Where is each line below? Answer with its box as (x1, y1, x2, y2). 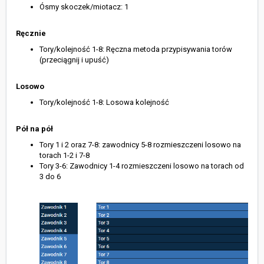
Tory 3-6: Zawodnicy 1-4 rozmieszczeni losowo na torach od (39, 161, 244, 171)
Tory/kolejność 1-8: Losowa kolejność (39, 98, 169, 107)
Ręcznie (16, 29, 46, 38)
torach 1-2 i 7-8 (39, 151, 90, 160)
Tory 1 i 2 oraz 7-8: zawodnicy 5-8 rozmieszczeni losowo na (39, 140, 241, 150)
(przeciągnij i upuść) (39, 55, 109, 65)
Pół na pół (16, 124, 53, 134)
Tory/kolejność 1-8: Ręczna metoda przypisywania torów (39, 45, 232, 54)
